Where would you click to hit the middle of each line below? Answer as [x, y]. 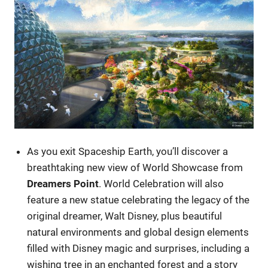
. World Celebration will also [162, 184]
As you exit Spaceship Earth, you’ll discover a [128, 152]
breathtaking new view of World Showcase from [135, 168]
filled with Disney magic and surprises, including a [138, 249]
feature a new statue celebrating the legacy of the [138, 200]
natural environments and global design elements [138, 232]
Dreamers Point [63, 184]
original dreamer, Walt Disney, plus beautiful [125, 216]
